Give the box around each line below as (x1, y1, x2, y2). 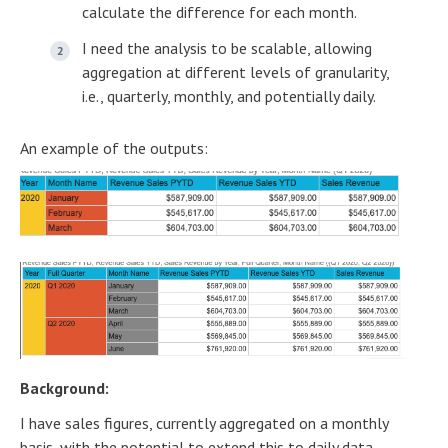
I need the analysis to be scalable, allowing (82, 38, 372, 58)
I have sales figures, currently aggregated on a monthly (20, 412, 388, 433)
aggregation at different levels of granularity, (82, 62, 389, 82)
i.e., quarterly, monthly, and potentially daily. (82, 86, 383, 106)
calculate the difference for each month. (82, 2, 357, 22)
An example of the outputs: (20, 138, 216, 158)
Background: (20, 377, 109, 398)
